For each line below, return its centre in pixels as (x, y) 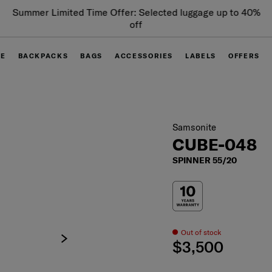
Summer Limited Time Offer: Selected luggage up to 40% (136, 12)
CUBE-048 (215, 144)
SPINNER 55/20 (205, 160)
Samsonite (195, 127)
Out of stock (201, 232)
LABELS (201, 56)
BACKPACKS (43, 56)
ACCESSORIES (144, 56)
